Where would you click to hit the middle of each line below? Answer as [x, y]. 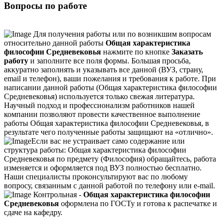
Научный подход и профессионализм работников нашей [99, 105]
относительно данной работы [55, 43]
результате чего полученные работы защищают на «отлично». [109, 132]
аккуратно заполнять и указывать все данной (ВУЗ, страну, [104, 69]
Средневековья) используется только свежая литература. [99, 96]
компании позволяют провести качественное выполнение [102, 114]
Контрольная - [57, 194]
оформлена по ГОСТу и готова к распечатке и [138, 203]
